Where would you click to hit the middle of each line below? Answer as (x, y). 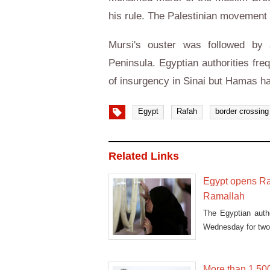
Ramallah (224, 196)
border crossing (242, 111)
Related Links (144, 156)
